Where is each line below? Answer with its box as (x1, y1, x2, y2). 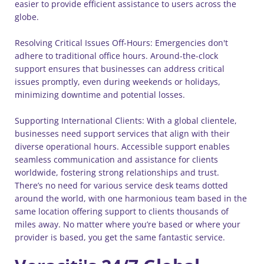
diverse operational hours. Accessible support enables (15, 141, 230, 152)
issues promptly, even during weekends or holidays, (15, 76, 220, 87)
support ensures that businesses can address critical (15, 63, 225, 74)
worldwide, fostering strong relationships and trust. (15, 167, 219, 178)
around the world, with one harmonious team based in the (15, 193, 247, 204)
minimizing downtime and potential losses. (15, 89, 185, 100)
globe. (15, 11, 39, 22)
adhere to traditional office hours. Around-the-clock (15, 50, 218, 61)
